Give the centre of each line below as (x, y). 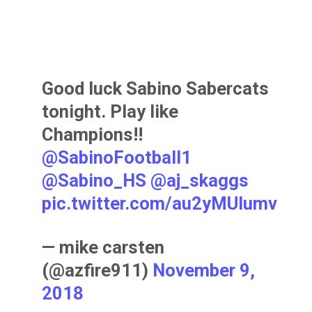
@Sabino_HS (94, 180)
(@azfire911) (97, 270)
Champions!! (93, 134)
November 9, (204, 270)
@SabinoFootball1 (117, 157)
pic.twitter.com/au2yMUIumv (160, 203)
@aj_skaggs (200, 180)
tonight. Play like (110, 111)
